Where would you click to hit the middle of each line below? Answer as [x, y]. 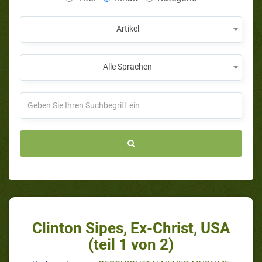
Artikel [127, 28]
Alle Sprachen [127, 66]
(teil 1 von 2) [131, 244]
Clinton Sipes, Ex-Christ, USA [131, 228]
